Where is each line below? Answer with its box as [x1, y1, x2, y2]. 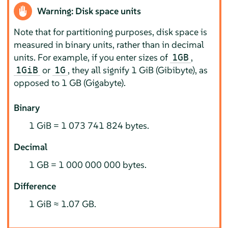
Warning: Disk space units [37, 5, 141, 17]
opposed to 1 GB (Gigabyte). [14, 77, 126, 89]
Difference [14, 180, 56, 192]
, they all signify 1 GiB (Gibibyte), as [68, 64, 208, 76]
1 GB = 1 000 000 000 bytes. [29, 159, 147, 171]
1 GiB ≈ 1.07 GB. [29, 198, 97, 210]
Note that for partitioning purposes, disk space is [14, 26, 208, 38]
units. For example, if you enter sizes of [14, 51, 170, 64]
